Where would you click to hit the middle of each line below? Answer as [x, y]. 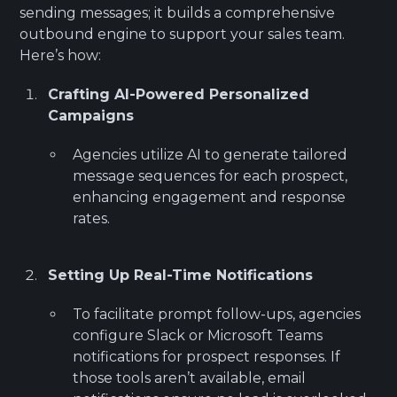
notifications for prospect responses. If [207, 356]
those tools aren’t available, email [190, 378]
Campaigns [91, 115]
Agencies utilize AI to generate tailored [210, 154]
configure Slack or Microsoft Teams [198, 335]
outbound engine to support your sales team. [183, 34]
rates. [92, 218]
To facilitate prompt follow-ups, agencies [217, 314]
